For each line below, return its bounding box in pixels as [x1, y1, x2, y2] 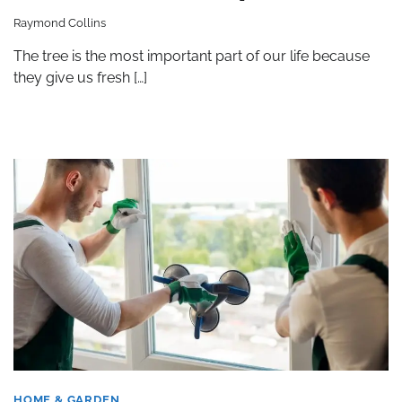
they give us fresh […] [13, 68, 147, 86]
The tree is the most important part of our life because [13, 47, 370, 65]
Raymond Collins [13, 15, 106, 30]
